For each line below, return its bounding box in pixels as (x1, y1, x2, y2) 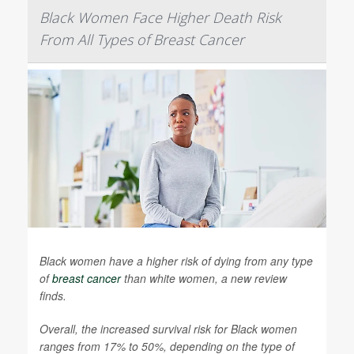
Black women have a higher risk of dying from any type (40, 253, 313, 269)
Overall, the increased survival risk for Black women (40, 321, 297, 337)
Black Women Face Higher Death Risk (40, 8, 281, 27)
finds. (40, 288, 66, 303)
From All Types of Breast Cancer (40, 30, 244, 49)
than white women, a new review (121, 270, 287, 286)
